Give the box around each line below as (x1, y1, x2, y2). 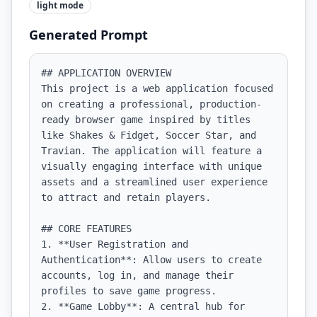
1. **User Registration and (41, 238, 188, 250)
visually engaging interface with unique (41, 161, 262, 172)
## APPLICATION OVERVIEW (41, 67, 171, 79)
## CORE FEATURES (41, 223, 132, 234)
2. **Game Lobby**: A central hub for (41, 301, 245, 312)
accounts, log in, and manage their (41, 270, 234, 281)
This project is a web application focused (41, 83, 273, 94)
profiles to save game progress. (41, 285, 217, 296)
